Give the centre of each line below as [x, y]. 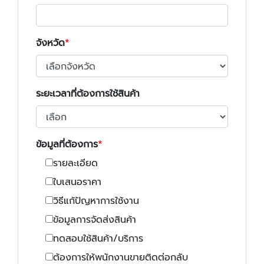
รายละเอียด [75, 163]
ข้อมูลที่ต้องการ [67, 144]
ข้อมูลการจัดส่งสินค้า [95, 220]
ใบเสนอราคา [77, 182]
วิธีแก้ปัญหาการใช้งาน [96, 201]
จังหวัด [50, 43]
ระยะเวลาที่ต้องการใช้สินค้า [88, 94]
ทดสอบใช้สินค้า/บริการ [98, 239]
